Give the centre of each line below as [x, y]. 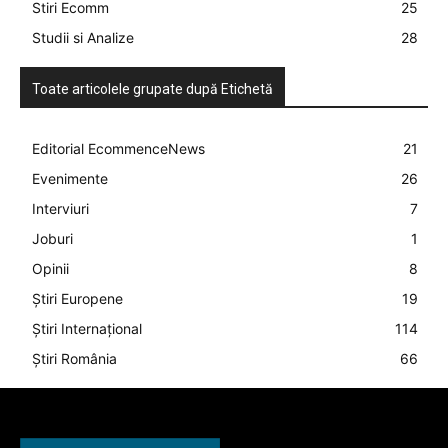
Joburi [52, 239]
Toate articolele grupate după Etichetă [152, 89]
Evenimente [70, 179]
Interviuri [60, 209]
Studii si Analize [83, 38]
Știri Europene [77, 299]
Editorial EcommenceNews [118, 149]
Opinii [50, 269]
